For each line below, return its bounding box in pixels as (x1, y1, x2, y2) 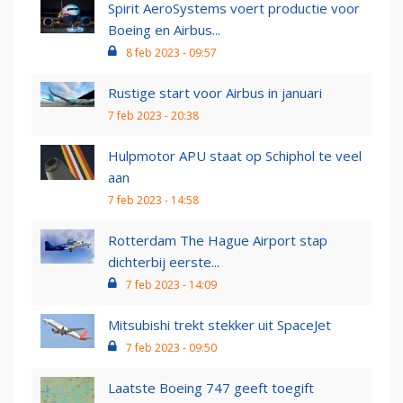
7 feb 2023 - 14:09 (126, 277, 217, 293)
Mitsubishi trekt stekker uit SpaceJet (108, 316, 331, 335)
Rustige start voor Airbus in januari (108, 84, 322, 103)
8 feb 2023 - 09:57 (126, 45, 217, 61)
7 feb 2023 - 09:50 (126, 340, 217, 356)
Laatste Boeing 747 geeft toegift (108, 379, 314, 398)
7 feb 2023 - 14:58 (108, 193, 199, 209)
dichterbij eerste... (108, 253, 219, 272)
